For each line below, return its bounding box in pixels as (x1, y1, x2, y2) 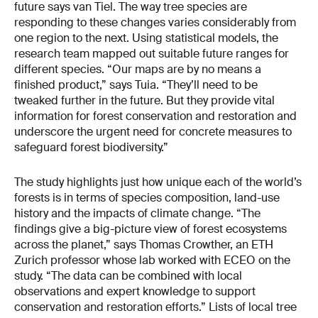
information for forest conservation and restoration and (14, 108, 297, 124)
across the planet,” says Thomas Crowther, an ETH (14, 237, 273, 253)
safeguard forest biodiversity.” (14, 139, 168, 155)
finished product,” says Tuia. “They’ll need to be (14, 77, 258, 92)
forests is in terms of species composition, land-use (14, 190, 280, 206)
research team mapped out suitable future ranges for (14, 45, 289, 61)
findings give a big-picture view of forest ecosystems (14, 221, 287, 237)
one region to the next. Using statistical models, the (14, 30, 278, 45)
